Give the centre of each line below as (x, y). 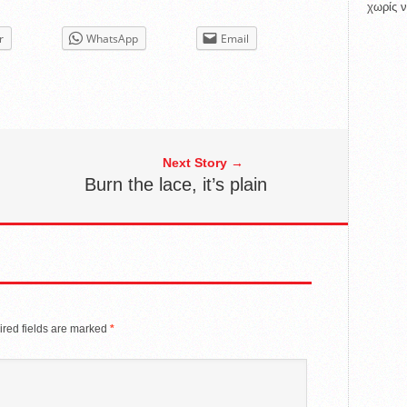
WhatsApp (112, 38)
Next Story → (203, 162)
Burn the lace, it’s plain (176, 184)
